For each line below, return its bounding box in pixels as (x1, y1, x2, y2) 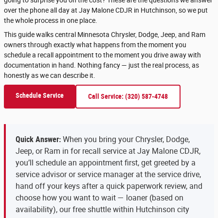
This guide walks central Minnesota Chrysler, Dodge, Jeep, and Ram (4, 30, 205, 38)
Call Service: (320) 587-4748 (88, 92, 168, 100)
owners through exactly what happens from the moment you (4, 40, 186, 49)
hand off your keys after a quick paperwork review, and (16, 181, 202, 191)
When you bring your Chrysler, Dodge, (61, 134, 190, 144)
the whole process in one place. (4, 16, 97, 24)
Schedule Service (16, 91, 64, 99)
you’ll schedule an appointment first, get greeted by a (16, 158, 196, 167)
